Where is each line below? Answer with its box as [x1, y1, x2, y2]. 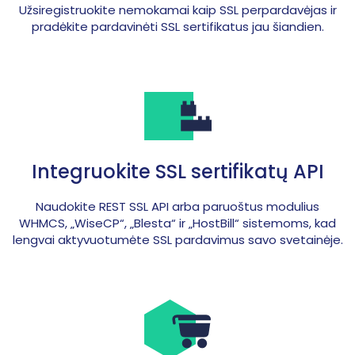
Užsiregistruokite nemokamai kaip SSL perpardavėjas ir [18, 2, 337, 18]
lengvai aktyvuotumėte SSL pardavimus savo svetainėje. [12, 231, 343, 248]
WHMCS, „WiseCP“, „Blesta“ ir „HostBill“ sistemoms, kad [19, 215, 336, 231]
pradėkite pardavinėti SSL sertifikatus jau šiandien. [31, 18, 324, 35]
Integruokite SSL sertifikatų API [31, 158, 324, 185]
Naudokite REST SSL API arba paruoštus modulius [36, 198, 319, 215]
